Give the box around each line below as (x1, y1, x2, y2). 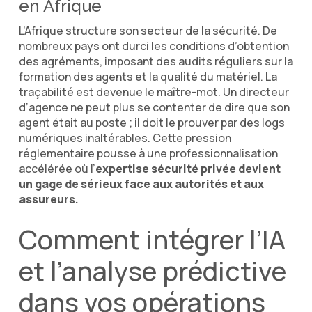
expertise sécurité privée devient (95, 160, 281, 176)
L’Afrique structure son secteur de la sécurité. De (18, 22, 277, 38)
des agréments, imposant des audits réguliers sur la (18, 53, 293, 69)
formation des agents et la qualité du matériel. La (18, 68, 277, 84)
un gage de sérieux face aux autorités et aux (18, 175, 264, 192)
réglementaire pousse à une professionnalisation (18, 145, 278, 161)
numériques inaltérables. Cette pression (18, 130, 231, 146)
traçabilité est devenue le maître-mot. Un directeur (18, 84, 289, 100)
